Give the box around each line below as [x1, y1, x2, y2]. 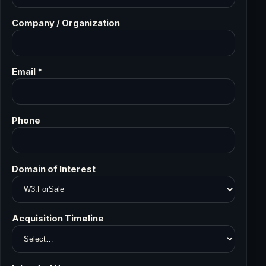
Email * [12, 66, 43, 78]
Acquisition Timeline [12, 213, 104, 224]
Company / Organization [12, 18, 121, 29]
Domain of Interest [12, 163, 96, 175]
